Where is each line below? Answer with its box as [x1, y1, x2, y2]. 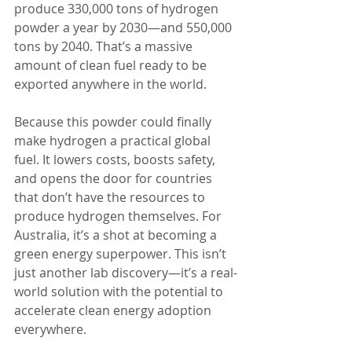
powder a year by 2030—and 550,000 [14, 19, 235, 36]
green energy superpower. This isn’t [14, 245, 229, 262]
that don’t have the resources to [14, 189, 208, 206]
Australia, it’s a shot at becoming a [14, 226, 220, 244]
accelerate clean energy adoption [14, 302, 214, 319]
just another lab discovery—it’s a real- [14, 264, 237, 281]
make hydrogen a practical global [14, 132, 214, 149]
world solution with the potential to [14, 283, 226, 300]
